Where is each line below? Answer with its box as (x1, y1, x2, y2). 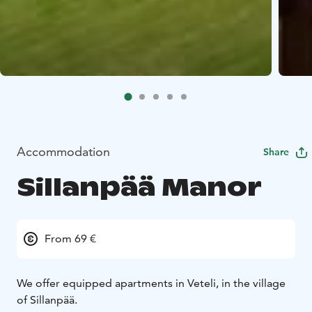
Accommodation (17, 143, 110, 159)
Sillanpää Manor (17, 171, 262, 203)
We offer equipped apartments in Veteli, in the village (17, 276, 286, 290)
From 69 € (45, 231, 96, 245)
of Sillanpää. (17, 292, 77, 306)
